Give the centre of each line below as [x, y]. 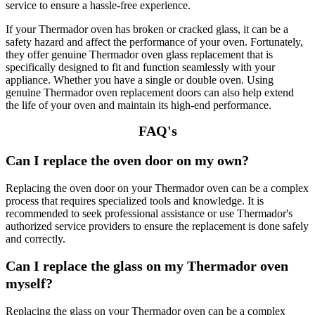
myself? [29, 284]
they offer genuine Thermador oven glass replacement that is [139, 55]
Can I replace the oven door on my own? [127, 160]
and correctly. [36, 238]
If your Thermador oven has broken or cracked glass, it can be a [147, 30]
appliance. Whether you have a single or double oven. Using [140, 80]
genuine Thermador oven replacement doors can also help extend [150, 93]
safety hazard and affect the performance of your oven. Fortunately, [154, 42]
